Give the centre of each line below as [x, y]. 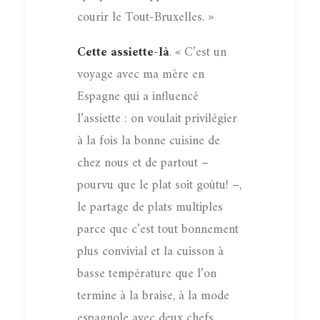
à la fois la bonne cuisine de [149, 141]
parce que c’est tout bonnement [158, 229]
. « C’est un [198, 52]
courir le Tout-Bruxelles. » [145, 17]
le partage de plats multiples [150, 207]
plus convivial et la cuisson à [150, 251]
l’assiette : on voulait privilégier [157, 119]
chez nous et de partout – [143, 163]
